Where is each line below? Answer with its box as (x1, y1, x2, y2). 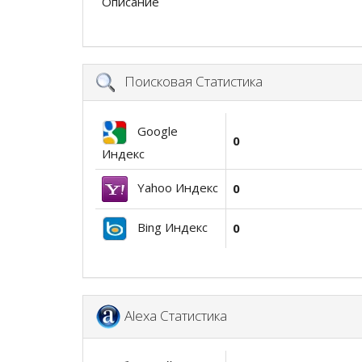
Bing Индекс (128, 219, 208, 236)
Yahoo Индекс (128, 179, 218, 196)
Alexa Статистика (121, 305, 234, 325)
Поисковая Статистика (115, 71, 263, 90)
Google (128, 123, 178, 140)
